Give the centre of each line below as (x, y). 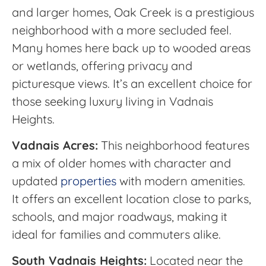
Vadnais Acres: (55, 145)
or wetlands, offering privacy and (102, 65)
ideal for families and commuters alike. (116, 234)
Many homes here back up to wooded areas (131, 47)
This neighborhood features (174, 145)
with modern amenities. (181, 180)
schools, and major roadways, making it (120, 216)
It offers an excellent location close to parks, (132, 198)
